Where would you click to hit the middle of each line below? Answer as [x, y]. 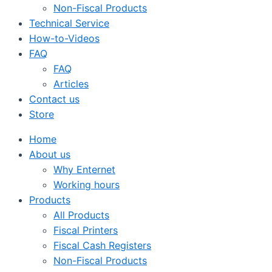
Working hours [87, 185]
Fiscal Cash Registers [102, 245]
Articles [71, 84]
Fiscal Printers [86, 230]
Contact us [54, 99]
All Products [81, 215]
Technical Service [69, 23]
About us [50, 154]
